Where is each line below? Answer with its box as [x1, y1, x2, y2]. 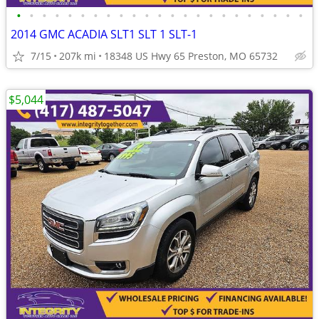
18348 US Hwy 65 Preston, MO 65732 [104, 49, 278, 63]
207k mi [59, 49, 96, 63]
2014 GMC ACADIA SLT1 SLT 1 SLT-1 [11, 26, 197, 42]
